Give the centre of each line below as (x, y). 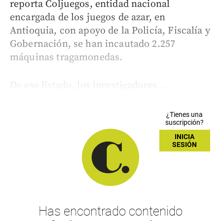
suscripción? (185, 122)
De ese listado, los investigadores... (88, 85)
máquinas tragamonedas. (66, 57)
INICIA (185, 136)
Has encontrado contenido (110, 211)
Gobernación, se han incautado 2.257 (93, 44)
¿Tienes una (185, 114)
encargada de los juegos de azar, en (88, 17)
